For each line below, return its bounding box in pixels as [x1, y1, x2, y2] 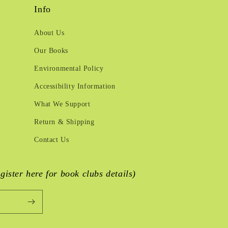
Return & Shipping [34, 118, 95, 126]
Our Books [34, 47, 68, 54]
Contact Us [34, 136, 69, 144]
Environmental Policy [34, 65, 104, 72]
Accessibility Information [34, 82, 116, 90]
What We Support [34, 100, 91, 108]
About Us [34, 29, 65, 37]
